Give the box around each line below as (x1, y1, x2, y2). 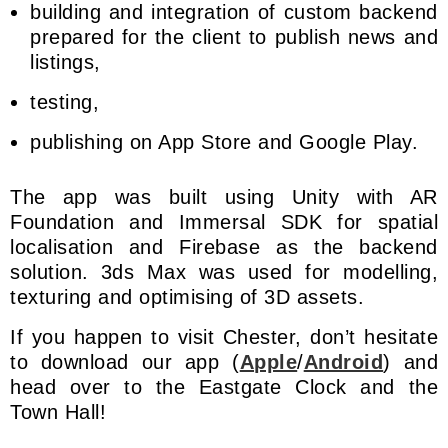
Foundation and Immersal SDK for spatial (10, 210, 438, 233)
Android (303, 350, 384, 373)
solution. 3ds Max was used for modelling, (10, 260, 438, 283)
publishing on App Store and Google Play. (30, 130, 418, 153)
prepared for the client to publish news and (30, 25, 438, 48)
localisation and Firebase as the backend (10, 235, 438, 258)
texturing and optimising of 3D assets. (10, 285, 364, 308)
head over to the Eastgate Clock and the (10, 375, 438, 398)
